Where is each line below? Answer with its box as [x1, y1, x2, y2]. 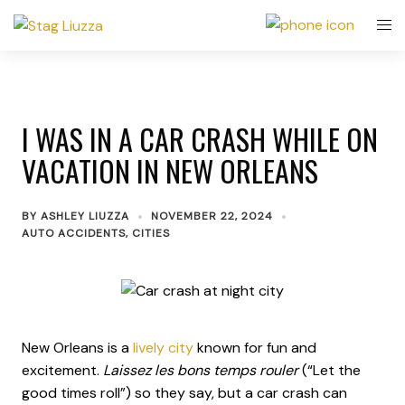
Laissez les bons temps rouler [103, 361, 302, 381]
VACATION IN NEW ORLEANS [22, 149, 318, 192]
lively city [133, 338, 193, 358]
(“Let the [302, 361, 361, 381]
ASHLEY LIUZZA [41, 209, 129, 223]
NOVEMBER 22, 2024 [151, 209, 273, 223]
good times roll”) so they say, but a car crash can [22, 383, 347, 403]
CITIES [132, 226, 170, 240]
